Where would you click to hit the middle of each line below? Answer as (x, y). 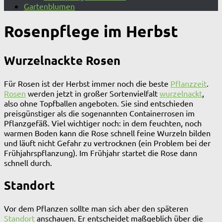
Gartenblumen (49, 6)
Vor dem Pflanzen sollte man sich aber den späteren (96, 208)
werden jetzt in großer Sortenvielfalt (93, 93)
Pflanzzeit (189, 83)
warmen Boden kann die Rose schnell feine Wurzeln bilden (107, 133)
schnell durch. (28, 162)
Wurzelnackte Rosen (62, 60)
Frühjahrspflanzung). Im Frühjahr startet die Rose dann (101, 152)
